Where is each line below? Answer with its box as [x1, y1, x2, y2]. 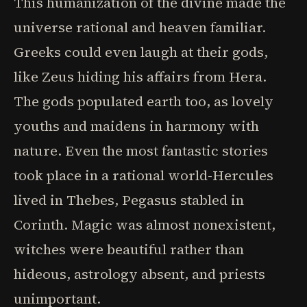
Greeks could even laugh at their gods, [14, 42, 268, 62]
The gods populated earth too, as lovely [14, 92, 273, 111]
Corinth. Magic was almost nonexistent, [14, 215, 275, 234]
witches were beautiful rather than [14, 240, 244, 259]
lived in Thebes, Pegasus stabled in [14, 191, 244, 210]
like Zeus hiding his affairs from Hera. [14, 67, 267, 86]
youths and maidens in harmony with [14, 116, 259, 136]
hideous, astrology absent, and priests [14, 265, 265, 284]
